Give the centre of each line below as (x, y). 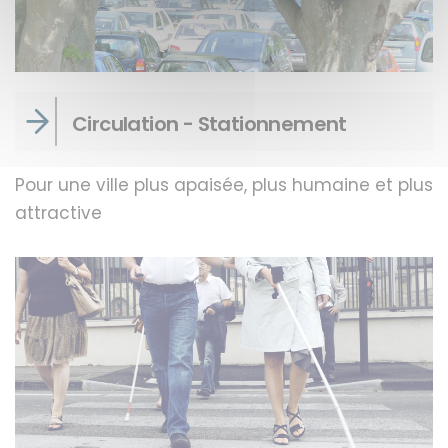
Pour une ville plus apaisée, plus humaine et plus (224, 185)
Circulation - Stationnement (209, 124)
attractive (58, 213)
